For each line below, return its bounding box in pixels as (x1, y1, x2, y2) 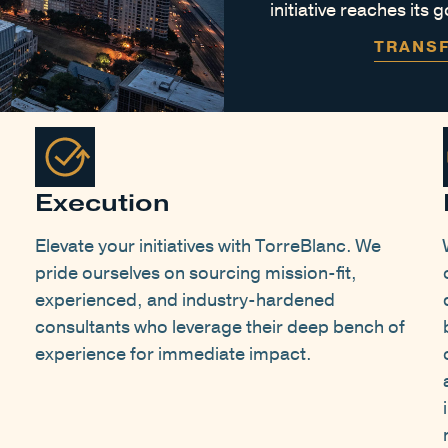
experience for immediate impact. (35, 342, 312, 367)
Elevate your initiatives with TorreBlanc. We (35, 234, 381, 259)
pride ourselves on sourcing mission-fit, (35, 261, 357, 286)
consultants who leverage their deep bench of (35, 315, 405, 340)
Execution (35, 188, 170, 218)
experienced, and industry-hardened (35, 288, 335, 313)
